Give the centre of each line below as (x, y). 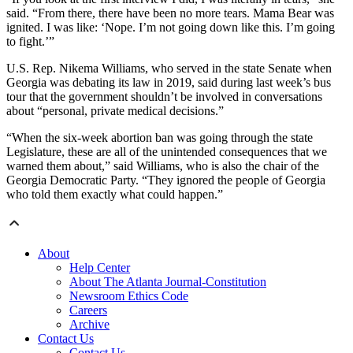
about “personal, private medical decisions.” (115, 111)
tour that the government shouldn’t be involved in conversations (164, 97)
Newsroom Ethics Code (129, 296)
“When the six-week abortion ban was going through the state (160, 138)
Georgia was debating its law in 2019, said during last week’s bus (169, 83)
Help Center (100, 268)
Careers (88, 310)
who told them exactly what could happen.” (115, 195)
